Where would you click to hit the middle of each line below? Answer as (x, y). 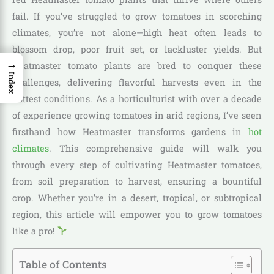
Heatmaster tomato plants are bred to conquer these (137, 66)
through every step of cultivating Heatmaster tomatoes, (137, 165)
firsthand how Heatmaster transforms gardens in (130, 132)
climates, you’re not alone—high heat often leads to (137, 33)
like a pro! (35, 231)
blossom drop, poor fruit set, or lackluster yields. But (137, 50)
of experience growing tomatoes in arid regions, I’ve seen (137, 116)
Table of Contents (63, 264)
